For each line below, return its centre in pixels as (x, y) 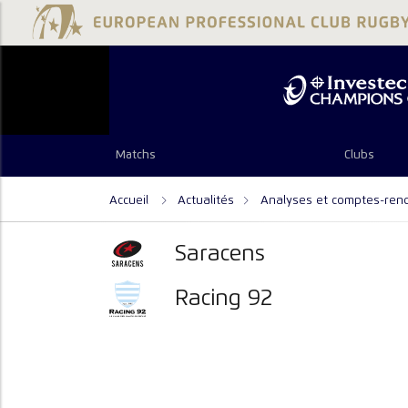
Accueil (130, 200)
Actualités (206, 200)
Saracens (220, 254)
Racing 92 (224, 298)
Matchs (136, 156)
